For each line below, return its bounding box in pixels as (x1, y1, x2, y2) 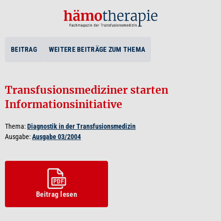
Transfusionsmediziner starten (5, 83, 168, 97)
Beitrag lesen (36, 189, 77, 199)
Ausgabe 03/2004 (32, 132, 81, 141)
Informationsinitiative (5, 97, 122, 111)
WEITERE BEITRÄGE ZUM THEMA (48, 45, 146, 53)
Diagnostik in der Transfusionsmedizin (27, 122, 136, 130)
